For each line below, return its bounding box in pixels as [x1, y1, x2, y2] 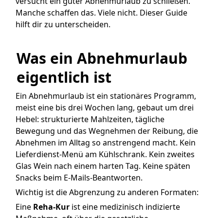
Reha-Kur [33, 201, 70, 213]
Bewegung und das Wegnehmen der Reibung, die [16, 126, 198, 137]
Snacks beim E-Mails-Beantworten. [16, 172, 143, 183]
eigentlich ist [17, 67, 111, 88]
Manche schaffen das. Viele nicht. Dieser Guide [16, 7, 187, 18]
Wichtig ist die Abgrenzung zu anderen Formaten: [16, 187, 199, 198]
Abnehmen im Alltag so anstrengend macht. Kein [16, 137, 196, 148]
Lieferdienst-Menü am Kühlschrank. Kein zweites [16, 149, 195, 160]
